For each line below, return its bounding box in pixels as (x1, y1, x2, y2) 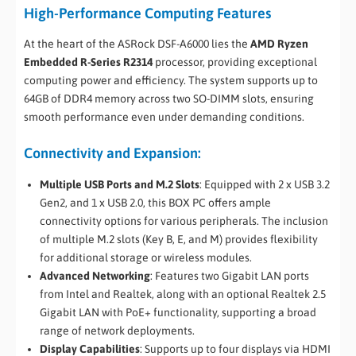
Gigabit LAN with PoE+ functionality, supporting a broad (40, 305, 316, 319)
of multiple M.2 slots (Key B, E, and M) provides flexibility (40, 232, 318, 246)
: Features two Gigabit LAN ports (150, 269, 309, 282)
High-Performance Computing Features (24, 5, 271, 21)
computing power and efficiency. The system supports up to (24, 74, 318, 87)
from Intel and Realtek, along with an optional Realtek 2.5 (40, 287, 326, 300)
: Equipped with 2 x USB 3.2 (199, 177, 330, 191)
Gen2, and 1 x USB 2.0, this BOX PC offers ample (40, 195, 271, 209)
